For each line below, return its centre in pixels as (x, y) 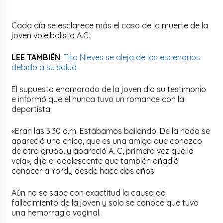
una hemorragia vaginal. (56, 212)
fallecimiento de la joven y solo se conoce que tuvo (105, 202)
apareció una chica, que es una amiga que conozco (107, 141)
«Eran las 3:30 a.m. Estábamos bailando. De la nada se (111, 131)
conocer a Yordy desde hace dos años (83, 170)
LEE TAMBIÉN (36, 57)
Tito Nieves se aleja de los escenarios (132, 57)
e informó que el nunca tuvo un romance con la (98, 99)
